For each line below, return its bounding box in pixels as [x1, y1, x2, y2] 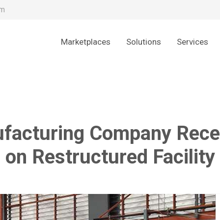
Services [177, 37, 209, 47]
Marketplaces [61, 37, 111, 47]
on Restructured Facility [5, 145, 215, 168]
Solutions [126, 37, 162, 47]
